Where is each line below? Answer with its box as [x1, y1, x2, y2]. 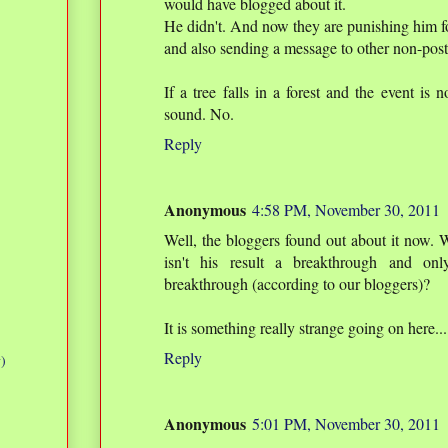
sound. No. [164, 103, 234, 125]
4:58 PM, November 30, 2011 [252, 199, 440, 221]
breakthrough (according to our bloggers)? [164, 273, 430, 295]
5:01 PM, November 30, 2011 [252, 413, 440, 435]
